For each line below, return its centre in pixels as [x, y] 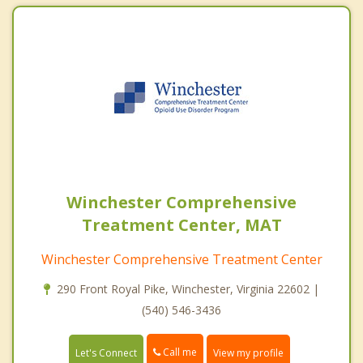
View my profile [248, 352]
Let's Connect [106, 352]
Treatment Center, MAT [181, 225]
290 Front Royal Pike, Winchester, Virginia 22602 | [188, 289]
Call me [179, 352]
